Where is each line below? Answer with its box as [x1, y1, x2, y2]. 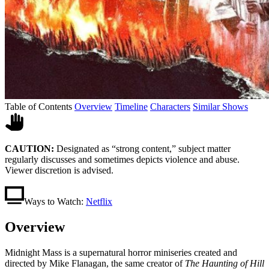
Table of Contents [5, 101, 72, 112]
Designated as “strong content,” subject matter [54, 143, 231, 154]
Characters [150, 101, 190, 112]
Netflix [86, 196, 112, 207]
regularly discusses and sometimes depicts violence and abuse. [5, 154, 240, 165]
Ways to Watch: [24, 196, 83, 207]
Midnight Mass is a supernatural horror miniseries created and [5, 247, 237, 258]
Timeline [115, 101, 148, 112]
